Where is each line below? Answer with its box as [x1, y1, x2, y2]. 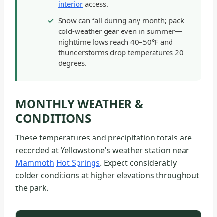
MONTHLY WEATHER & [15, 95, 143, 112]
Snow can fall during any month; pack [58, 15, 184, 26]
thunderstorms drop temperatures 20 [58, 47, 184, 58]
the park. [15, 183, 48, 194]
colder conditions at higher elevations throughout [15, 170, 199, 181]
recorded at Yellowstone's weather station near [15, 145, 189, 156]
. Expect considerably [100, 157, 177, 169]
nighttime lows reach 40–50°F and [58, 37, 173, 47]
